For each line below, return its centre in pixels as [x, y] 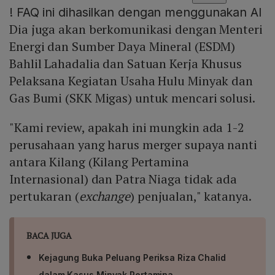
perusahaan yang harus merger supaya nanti [133, 145]
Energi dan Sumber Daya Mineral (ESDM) [122, 47]
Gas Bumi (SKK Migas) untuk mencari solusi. [132, 98]
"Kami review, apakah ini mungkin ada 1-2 [127, 128]
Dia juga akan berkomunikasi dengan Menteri [136, 29]
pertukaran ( [44, 196]
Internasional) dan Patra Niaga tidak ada [123, 179]
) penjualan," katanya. [191, 196]
